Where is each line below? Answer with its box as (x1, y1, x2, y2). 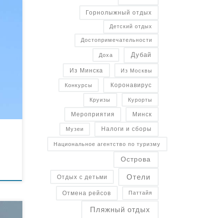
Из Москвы (120, 67, 152, 73)
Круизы (90, 97, 111, 103)
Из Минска (69, 67, 103, 73)
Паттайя (128, 190, 152, 196)
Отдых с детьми (56, 173, 108, 180)
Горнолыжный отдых (86, 9, 152, 16)
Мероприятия (71, 111, 115, 118)
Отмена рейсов (62, 189, 111, 196)
